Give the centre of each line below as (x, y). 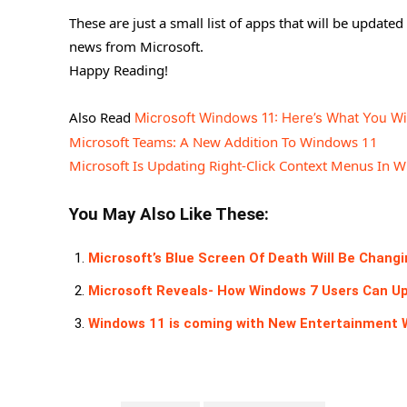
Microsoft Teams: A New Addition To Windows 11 (223, 142)
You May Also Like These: (169, 215)
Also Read (102, 118)
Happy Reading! (119, 70)
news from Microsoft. (136, 47)
